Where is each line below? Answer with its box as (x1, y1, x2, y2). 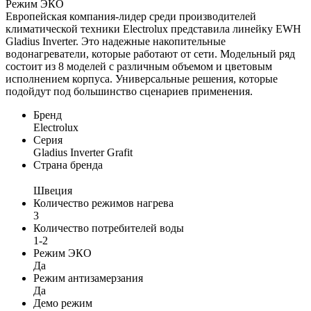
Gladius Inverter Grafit (33, 146, 133, 158)
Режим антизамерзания (33, 271, 143, 284)
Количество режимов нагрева (33, 196, 174, 209)
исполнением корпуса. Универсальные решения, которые (6, 72, 278, 85)
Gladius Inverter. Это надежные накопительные (6, 35, 226, 47)
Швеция (33, 184, 72, 196)
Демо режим (33, 296, 92, 309)
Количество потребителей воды (33, 221, 184, 234)
